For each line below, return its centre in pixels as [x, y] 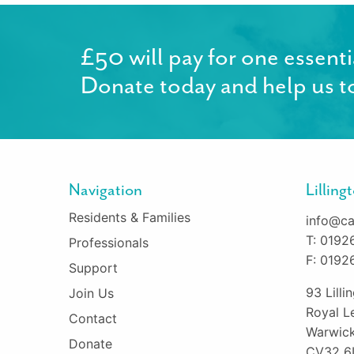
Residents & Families [130, 217]
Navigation [105, 189]
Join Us [91, 293]
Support [93, 267]
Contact [93, 318]
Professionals [109, 242]
